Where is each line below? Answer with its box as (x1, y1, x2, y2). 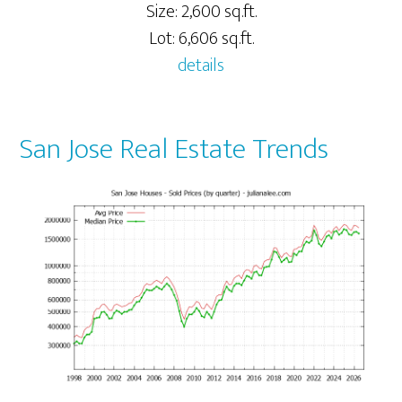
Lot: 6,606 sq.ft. (148, 22, 254, 54)
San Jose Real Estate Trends (20, 125, 329, 173)
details (178, 49, 224, 81)
